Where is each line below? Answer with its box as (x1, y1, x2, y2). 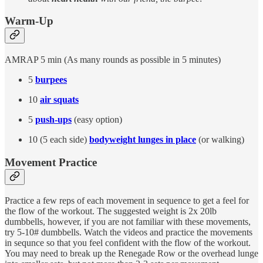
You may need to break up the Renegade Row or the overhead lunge (5, 248, 258, 259)
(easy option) (72, 114, 122, 124)
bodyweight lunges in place (89, 134, 196, 144)
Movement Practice (5, 156, 97, 168)
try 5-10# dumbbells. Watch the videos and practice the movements (5, 227, 252, 238)
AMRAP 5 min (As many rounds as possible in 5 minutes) (5, 54, 221, 65)
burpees (35, 74, 67, 85)
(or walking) (196, 134, 244, 144)
